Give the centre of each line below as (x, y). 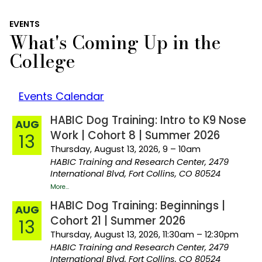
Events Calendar (61, 96)
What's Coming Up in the (115, 43)
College (42, 61)
